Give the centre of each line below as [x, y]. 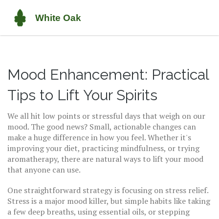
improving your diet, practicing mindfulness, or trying [103, 148]
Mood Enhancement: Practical [108, 75]
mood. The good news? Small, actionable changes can [102, 127]
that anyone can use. [44, 170]
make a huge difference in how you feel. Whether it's [99, 137]
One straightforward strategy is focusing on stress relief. [108, 190]
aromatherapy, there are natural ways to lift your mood [105, 159]
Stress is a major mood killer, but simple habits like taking [109, 201]
